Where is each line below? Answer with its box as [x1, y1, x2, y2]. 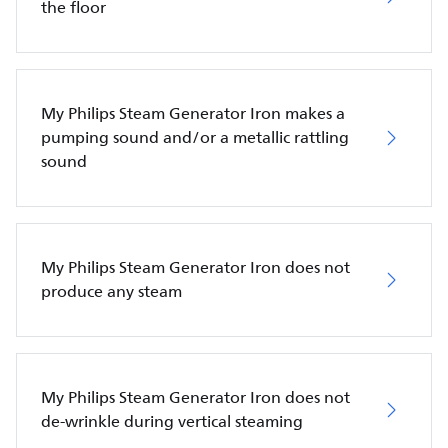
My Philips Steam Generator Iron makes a [41, 100, 345, 127]
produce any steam [41, 278, 182, 305]
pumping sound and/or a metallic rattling [41, 124, 349, 151]
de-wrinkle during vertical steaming [41, 408, 303, 435]
